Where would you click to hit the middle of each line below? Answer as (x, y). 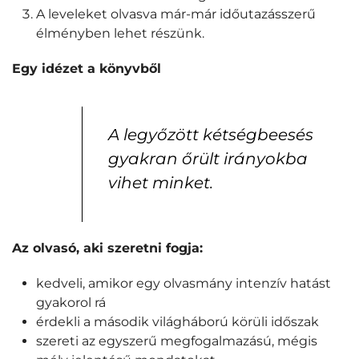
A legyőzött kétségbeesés (211, 135)
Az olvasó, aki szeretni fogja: (107, 248)
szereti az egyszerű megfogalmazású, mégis (177, 341)
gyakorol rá (71, 303)
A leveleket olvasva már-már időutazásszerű (176, 14)
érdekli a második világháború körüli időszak (177, 322)
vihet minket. (161, 183)
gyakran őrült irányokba (208, 159)
